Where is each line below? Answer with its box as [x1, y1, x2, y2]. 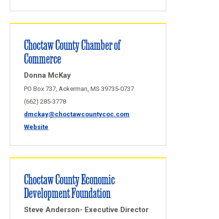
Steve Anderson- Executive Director [24, 205, 149, 214]
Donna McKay [24, 71, 71, 80]
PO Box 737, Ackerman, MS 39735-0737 [24, 85, 134, 92]
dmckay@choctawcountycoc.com [24, 110, 130, 118]
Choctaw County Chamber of [24, 36, 120, 53]
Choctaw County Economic [24, 170, 115, 187]
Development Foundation [24, 184, 110, 201]
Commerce [24, 49, 61, 66]
